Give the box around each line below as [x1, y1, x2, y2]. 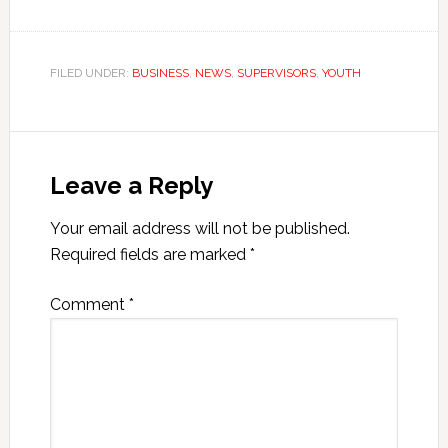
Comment [49, 295, 129, 314]
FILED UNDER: [49, 66, 132, 80]
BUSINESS [131, 66, 189, 80]
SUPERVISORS [236, 66, 316, 80]
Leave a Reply [49, 171, 213, 200]
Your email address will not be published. [49, 219, 350, 238]
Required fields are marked [49, 245, 250, 264]
